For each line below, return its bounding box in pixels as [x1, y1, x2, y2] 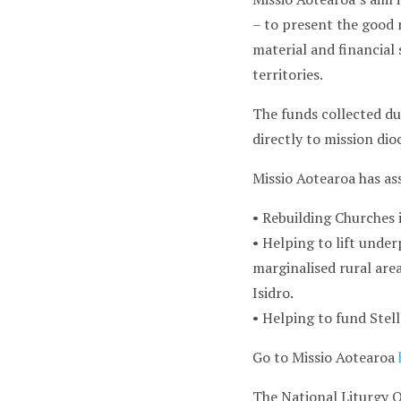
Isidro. [252, 283, 294, 303]
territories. [252, 64, 323, 84]
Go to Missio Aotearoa [252, 347, 398, 367]
